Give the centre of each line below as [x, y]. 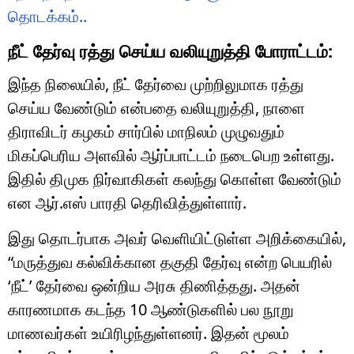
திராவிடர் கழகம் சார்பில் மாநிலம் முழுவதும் [146, 131]
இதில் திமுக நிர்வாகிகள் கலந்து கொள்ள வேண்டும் [175, 179]
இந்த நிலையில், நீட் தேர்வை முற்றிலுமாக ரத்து [156, 84]
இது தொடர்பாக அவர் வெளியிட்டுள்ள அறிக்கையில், [177, 238]
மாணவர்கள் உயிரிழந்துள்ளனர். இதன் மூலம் [149, 333]
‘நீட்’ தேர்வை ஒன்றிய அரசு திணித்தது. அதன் [154, 285]
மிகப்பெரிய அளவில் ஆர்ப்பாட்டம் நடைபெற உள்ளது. [171, 155]
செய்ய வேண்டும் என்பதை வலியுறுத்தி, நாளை [156, 107]
